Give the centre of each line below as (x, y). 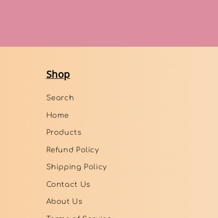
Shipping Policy (76, 167)
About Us (64, 202)
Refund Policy (73, 150)
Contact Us (68, 184)
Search (60, 98)
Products (64, 133)
